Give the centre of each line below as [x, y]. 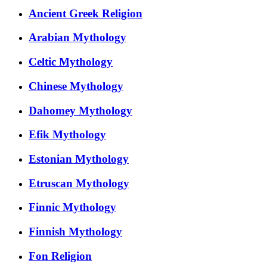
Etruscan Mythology [79, 183]
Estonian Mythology [79, 159]
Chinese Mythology [76, 86]
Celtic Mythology [71, 62]
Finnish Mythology [75, 232]
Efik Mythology [67, 135]
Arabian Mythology [77, 38]
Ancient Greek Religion [86, 13]
